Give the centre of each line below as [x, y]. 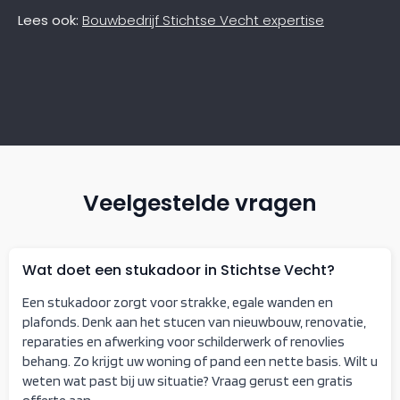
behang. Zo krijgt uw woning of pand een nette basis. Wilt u [200, 361]
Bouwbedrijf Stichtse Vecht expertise [203, 20]
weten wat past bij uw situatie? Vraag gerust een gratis [187, 380]
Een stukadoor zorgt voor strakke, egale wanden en [178, 302]
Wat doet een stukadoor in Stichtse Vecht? [179, 270]
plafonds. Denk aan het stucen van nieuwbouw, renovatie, [194, 321]
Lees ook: [48, 20]
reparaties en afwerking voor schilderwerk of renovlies [183, 341]
